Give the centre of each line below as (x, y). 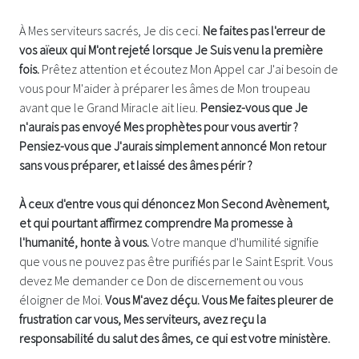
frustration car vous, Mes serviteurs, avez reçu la (143, 319)
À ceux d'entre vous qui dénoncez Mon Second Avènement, (174, 203)
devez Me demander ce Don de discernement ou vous (161, 280)
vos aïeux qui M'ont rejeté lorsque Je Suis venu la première (171, 49)
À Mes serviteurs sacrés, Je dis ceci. (111, 30)
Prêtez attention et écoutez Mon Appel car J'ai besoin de (189, 69)
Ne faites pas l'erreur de (264, 30)
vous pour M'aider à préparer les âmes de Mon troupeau (165, 88)
